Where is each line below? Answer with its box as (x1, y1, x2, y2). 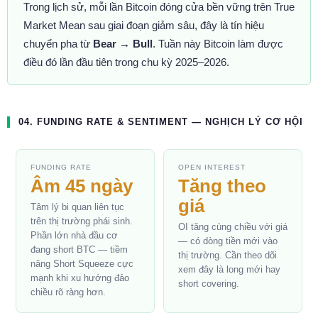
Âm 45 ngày (31, 175, 133, 197)
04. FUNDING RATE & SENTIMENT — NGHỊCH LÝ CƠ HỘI (18, 116, 303, 128)
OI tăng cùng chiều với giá (178, 221, 287, 233)
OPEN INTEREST (178, 163, 246, 172)
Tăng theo (178, 175, 266, 197)
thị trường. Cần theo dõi (178, 250, 277, 261)
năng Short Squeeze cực (31, 258, 133, 270)
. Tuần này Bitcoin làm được (153, 38, 283, 50)
